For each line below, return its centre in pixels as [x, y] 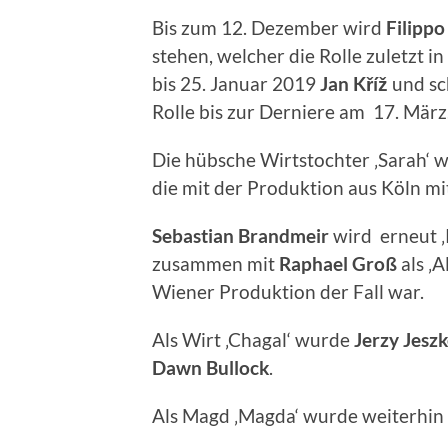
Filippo [415, 27]
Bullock [237, 367]
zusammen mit [215, 263]
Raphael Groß [338, 263]
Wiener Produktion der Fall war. [288, 291]
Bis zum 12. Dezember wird [269, 27]
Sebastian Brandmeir [240, 235]
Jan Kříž [354, 83]
